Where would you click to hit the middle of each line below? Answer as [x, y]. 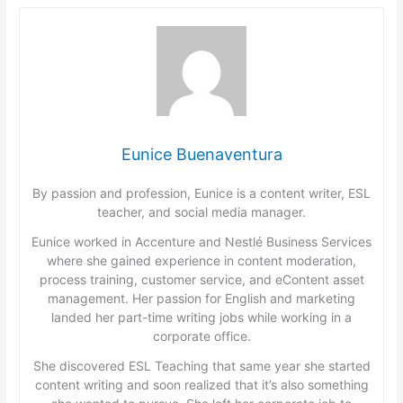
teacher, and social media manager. [201, 211]
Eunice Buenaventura [201, 154]
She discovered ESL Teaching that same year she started [201, 365]
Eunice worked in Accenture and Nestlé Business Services [201, 241]
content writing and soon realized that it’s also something [201, 384]
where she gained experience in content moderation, [201, 260]
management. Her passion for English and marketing [201, 298]
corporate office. [201, 336]
